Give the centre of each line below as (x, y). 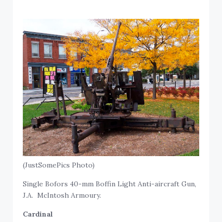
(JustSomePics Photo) (59, 165)
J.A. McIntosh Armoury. (62, 195)
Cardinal (38, 214)
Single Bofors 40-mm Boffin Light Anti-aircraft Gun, (110, 184)
